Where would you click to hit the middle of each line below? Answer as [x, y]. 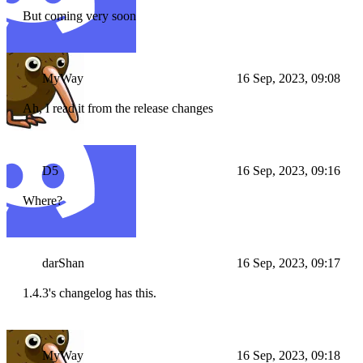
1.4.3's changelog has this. [90, 293]
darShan [63, 263]
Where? [43, 201]
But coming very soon [79, 16]
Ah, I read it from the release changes [118, 109]
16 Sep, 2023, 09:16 [288, 171]
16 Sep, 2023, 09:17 [288, 263]
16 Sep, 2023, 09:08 [288, 79]
